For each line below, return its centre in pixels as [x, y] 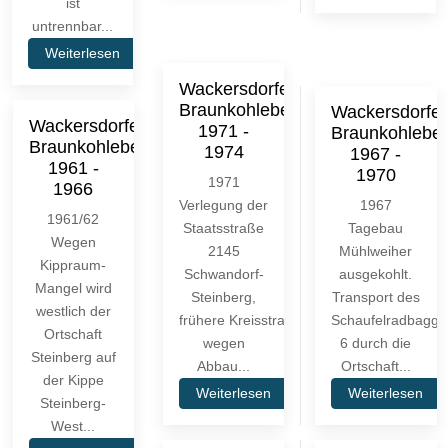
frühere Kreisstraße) [243, 319]
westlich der [73, 310]
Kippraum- [73, 264]
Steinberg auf [73, 356]
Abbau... [224, 365]
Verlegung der [224, 204]
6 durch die [376, 342]
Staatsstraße [224, 227]
